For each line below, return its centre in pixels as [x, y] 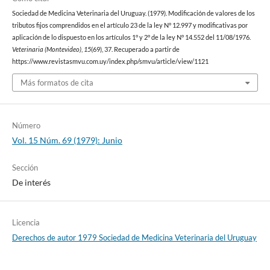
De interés [31, 183]
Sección [25, 168]
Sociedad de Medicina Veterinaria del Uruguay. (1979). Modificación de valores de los [133, 13]
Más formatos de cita [57, 83]
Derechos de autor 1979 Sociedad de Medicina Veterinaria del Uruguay [134, 238]
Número [26, 126]
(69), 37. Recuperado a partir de [135, 49]
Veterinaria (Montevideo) [46, 49]
